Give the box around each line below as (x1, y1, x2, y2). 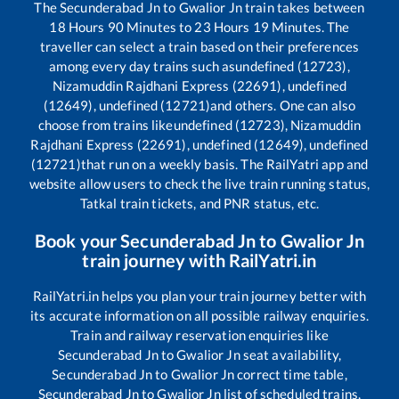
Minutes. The (268, 19, 350, 36)
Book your (34, 230, 121, 252)
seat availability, (240, 346, 342, 363)
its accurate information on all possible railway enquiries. (30, 307, 369, 324)
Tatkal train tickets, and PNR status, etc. (79, 195, 320, 212)
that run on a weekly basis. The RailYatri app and (80, 156, 369, 173)
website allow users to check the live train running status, (28, 175, 370, 192)
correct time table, (234, 366, 347, 383)
